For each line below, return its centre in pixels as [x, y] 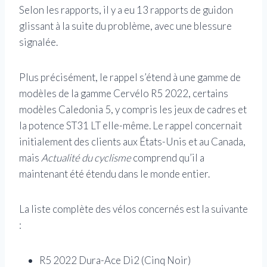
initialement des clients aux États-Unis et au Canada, [132, 141]
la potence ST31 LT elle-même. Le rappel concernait [131, 125]
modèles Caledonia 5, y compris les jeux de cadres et [133, 109]
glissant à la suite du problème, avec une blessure [125, 26]
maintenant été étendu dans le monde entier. [114, 173]
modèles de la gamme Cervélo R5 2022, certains [124, 93]
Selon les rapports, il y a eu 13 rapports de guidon [126, 10]
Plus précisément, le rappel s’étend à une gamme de [130, 77]
